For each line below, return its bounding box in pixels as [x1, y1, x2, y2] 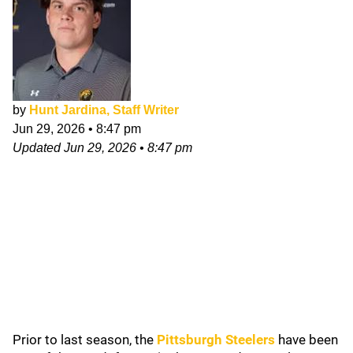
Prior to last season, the [13, 332, 157, 347]
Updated [13, 141, 64, 154]
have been [275, 332, 338, 347]
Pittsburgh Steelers [157, 332, 275, 347]
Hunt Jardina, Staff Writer [29, 103, 179, 117]
